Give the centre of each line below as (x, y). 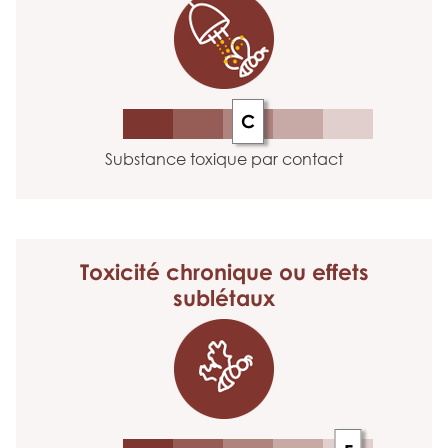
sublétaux (224, 297)
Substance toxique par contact (224, 159)
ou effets (320, 271)
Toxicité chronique (176, 271)
